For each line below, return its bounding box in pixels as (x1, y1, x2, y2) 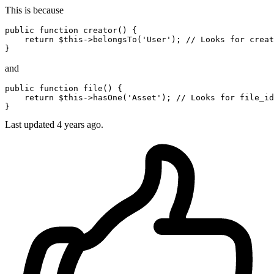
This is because (5, 5, 64, 16)
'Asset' (127, 93, 161, 103)
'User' (142, 35, 171, 45)
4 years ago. (57, 119, 103, 130)
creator (83, 26, 117, 35)
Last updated (5, 119, 57, 130)
